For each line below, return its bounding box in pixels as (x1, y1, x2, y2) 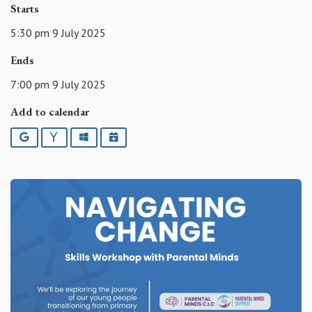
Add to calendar (10, 104, 89, 119)
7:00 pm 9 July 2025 (10, 77, 106, 91)
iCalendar (117, 130, 161, 143)
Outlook (87, 130, 125, 143)
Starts (10, 1, 39, 17)
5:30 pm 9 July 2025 (10, 25, 106, 40)
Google (28, 130, 61, 143)
